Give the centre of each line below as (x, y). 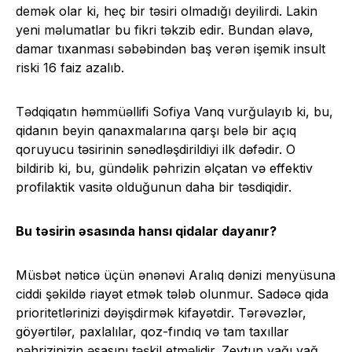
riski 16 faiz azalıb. (70, 68)
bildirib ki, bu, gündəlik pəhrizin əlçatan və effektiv (164, 169)
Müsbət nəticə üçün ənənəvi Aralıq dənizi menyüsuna (176, 275)
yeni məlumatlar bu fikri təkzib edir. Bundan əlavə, (165, 30)
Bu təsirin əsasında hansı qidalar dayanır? (146, 231)
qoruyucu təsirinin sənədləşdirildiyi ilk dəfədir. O (156, 150)
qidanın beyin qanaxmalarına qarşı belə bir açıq (156, 131)
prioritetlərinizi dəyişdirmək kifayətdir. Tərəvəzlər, (161, 313)
